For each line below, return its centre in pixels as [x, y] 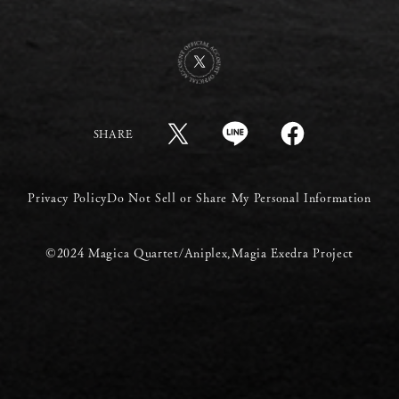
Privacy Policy [67, 198]
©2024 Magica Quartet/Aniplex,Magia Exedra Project [199, 252]
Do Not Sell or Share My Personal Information [239, 198]
